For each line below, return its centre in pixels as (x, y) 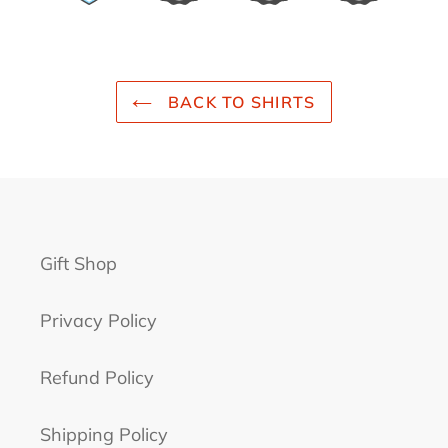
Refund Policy (97, 378)
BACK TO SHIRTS (239, 101)
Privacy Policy (98, 321)
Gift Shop (78, 264)
